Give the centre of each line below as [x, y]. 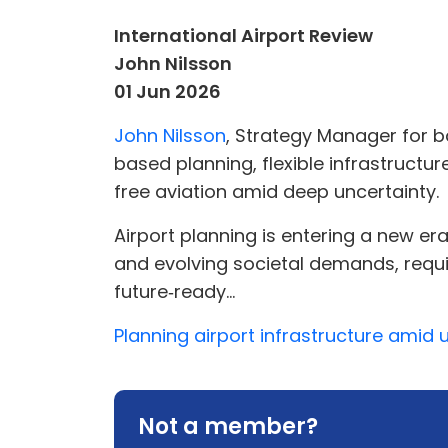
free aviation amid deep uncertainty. [276, 191]
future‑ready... [174, 291]
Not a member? [228, 426]
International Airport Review [243, 35]
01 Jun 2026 [167, 91]
